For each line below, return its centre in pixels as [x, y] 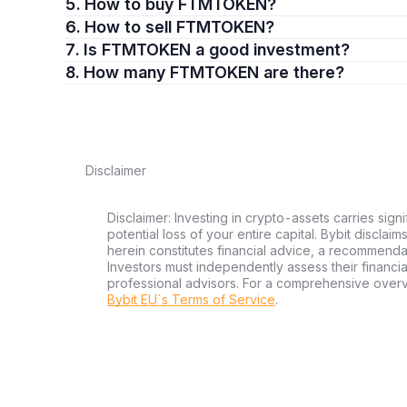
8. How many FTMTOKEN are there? [214, 72]
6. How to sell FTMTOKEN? [179, 27]
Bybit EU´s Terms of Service [191, 299]
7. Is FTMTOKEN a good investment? [217, 50]
